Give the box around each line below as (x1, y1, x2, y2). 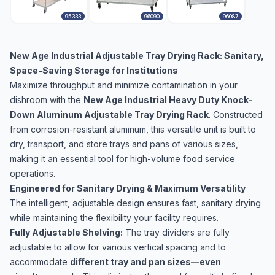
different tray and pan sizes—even (70, 257, 221, 267)
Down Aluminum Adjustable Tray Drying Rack (10, 109, 209, 120)
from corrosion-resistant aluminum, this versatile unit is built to (10, 124, 256, 134)
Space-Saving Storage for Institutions (10, 65, 178, 76)
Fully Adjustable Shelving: (10, 227, 123, 238)
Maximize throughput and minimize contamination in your (10, 80, 238, 90)
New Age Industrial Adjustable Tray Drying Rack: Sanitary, (10, 50, 264, 61)
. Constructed (209, 109, 263, 120)
